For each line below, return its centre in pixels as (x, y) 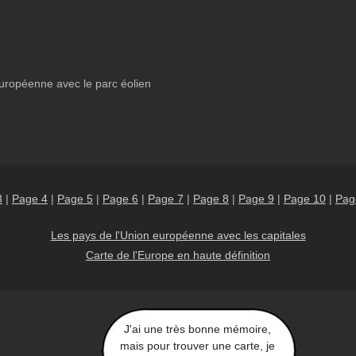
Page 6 (120, 199)
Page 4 (30, 199)
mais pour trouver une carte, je (197, 346)
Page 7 (166, 199)
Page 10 (305, 199)
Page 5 (75, 199)
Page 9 (256, 199)
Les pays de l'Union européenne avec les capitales (178, 235)
